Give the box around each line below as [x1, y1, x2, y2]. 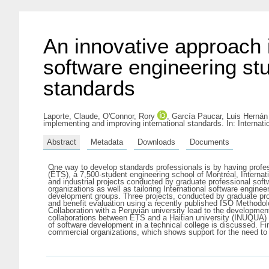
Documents [190, 137, 229, 147]
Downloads [138, 137, 175, 147]
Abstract [47, 137, 76, 147]
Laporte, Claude [43, 112, 98, 121]
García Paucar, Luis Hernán [172, 112, 268, 121]
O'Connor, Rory [103, 112, 155, 121]
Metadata [91, 137, 123, 147]
